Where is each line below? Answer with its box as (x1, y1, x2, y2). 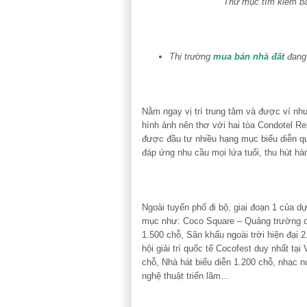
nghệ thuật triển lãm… (142, 270, 230, 281)
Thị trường (169, 51, 213, 62)
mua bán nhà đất (213, 51, 284, 62)
